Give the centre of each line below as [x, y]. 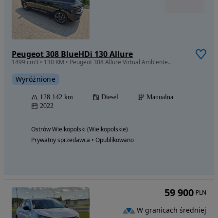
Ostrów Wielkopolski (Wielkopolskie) [80, 129]
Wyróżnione [36, 79]
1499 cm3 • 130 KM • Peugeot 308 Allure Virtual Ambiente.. [91, 62]
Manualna [160, 97]
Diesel [110, 97]
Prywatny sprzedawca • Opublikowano [82, 140]
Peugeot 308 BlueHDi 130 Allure [72, 54]
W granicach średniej [172, 210]
